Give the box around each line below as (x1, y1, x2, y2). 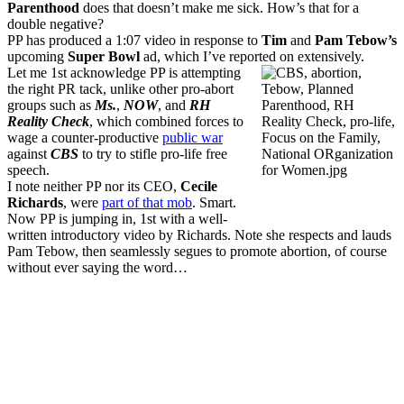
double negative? (7, 15, 104, 32)
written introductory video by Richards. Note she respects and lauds (7, 226, 391, 243)
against (7, 145, 50, 161)
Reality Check (7, 113, 89, 129)
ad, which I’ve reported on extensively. (140, 48, 364, 64)
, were (63, 194, 102, 210)
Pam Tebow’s (315, 32, 397, 48)
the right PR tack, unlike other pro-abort (7, 80, 234, 96)
